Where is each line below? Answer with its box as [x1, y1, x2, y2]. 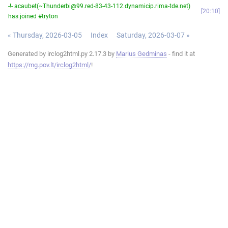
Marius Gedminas [116, 49, 167, 58]
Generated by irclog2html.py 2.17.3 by [8, 49, 116, 58]
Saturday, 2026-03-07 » [117, 31, 190, 39]
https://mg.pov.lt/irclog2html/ [8, 61, 91, 69]
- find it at [167, 49, 195, 58]
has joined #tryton [8, 12, 58, 20]
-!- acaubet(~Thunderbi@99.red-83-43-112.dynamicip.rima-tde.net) [8, 2, 190, 10]
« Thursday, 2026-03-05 [8, 31, 82, 39]
